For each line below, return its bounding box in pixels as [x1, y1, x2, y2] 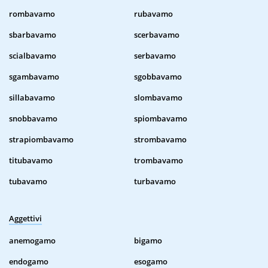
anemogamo [9, 235, 56, 246]
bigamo [134, 235, 162, 246]
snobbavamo [9, 113, 57, 124]
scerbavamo [134, 29, 179, 41]
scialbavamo [9, 50, 56, 62]
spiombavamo [134, 113, 187, 124]
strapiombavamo [9, 134, 74, 145]
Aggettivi [9, 213, 42, 224]
